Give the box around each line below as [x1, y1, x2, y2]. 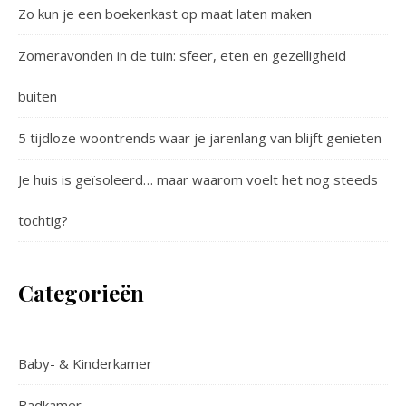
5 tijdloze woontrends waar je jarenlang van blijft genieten [18, 128, 382, 147]
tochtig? [18, 210, 68, 229]
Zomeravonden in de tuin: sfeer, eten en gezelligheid [18, 45, 346, 64]
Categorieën [18, 277, 144, 307]
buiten [18, 86, 57, 105]
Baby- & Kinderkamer [18, 353, 152, 372]
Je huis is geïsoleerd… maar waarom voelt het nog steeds [18, 169, 378, 188]
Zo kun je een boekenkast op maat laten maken [18, 4, 312, 23]
